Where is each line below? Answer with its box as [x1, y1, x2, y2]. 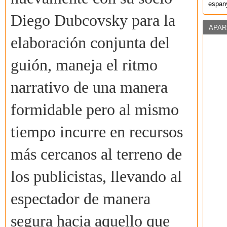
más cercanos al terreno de [11, 145, 182, 164]
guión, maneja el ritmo [11, 56, 158, 74]
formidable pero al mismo [11, 101, 179, 119]
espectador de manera [11, 190, 150, 208]
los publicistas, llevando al [11, 168, 182, 186]
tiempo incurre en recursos [11, 123, 183, 141]
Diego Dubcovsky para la [11, 12, 175, 30]
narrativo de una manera [11, 79, 168, 97]
